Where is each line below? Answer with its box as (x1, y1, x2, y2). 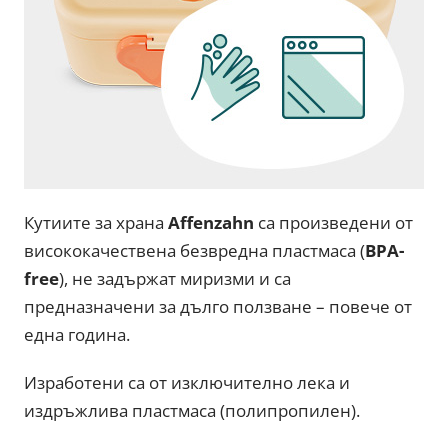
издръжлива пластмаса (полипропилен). (24, 398, 361, 422)
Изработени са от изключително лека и (24, 370, 351, 394)
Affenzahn (168, 210, 259, 234)
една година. (24, 322, 131, 346)
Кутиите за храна (24, 210, 169, 234)
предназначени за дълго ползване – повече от (24, 294, 413, 318)
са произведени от (258, 210, 414, 234)
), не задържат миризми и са (59, 266, 292, 290)
